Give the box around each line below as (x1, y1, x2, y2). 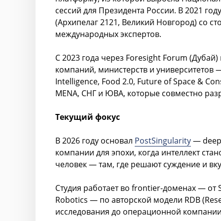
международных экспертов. (55, 29, 161, 39)
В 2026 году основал (55, 135, 135, 146)
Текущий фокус (55, 111, 120, 122)
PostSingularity (135, 135, 191, 146)
